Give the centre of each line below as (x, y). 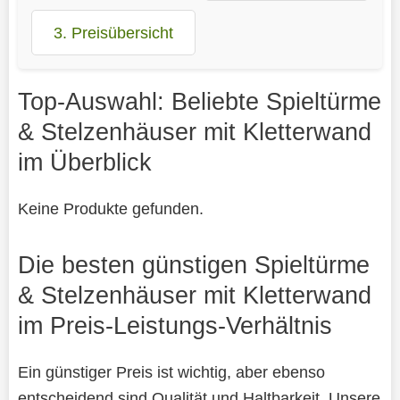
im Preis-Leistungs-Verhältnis (175, 325)
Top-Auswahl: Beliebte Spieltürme (199, 101)
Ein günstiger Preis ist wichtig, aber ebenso (171, 371)
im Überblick (84, 162)
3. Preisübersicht (113, 32)
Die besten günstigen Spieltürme (193, 264)
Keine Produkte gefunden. (110, 208)
